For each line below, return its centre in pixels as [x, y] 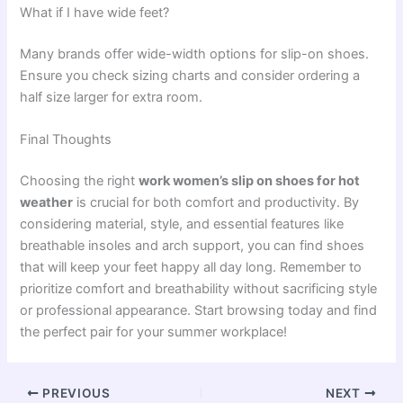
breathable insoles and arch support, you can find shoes [193, 246]
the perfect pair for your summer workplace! [154, 332]
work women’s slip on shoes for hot [250, 181]
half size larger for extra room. [112, 97]
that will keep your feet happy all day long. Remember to [191, 268]
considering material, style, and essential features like [182, 224]
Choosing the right [80, 181]
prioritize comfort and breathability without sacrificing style [199, 289]
